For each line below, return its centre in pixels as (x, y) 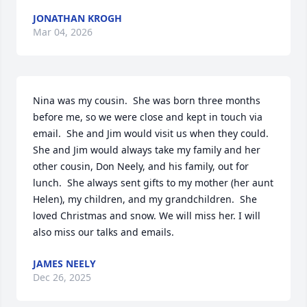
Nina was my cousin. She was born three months (147, 100)
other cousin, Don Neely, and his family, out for (141, 166)
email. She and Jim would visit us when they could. (151, 133)
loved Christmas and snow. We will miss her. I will (147, 216)
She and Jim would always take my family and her (147, 150)
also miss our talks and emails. (103, 232)
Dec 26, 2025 (62, 277)
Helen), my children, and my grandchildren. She (145, 199)
